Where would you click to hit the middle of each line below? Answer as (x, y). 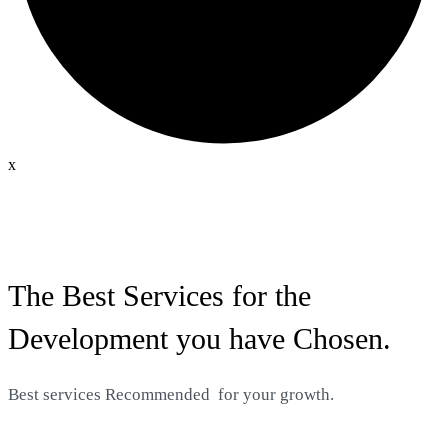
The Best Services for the (159, 296)
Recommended (159, 395)
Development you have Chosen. (199, 339)
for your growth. (274, 395)
